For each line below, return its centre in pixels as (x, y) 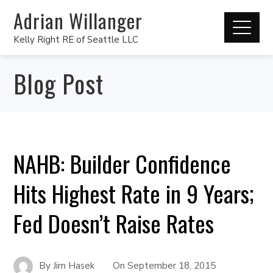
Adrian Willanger (78, 20)
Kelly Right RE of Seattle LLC (76, 39)
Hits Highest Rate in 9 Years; (134, 193)
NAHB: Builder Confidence (122, 163)
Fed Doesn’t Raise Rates (114, 223)
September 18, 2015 (172, 265)
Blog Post (59, 83)
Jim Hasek (74, 265)
